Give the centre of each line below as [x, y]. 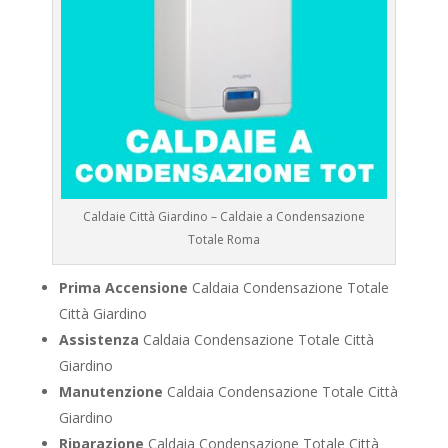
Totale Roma [223, 240]
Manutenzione [110, 392]
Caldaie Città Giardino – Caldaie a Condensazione [223, 217]
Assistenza [98, 340]
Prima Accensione [123, 288]
